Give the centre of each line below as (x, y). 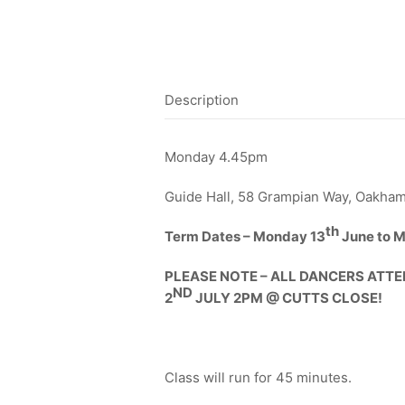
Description (202, 100)
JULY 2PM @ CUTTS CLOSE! (287, 298)
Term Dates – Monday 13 (245, 236)
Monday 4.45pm (216, 157)
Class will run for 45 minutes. (258, 377)
